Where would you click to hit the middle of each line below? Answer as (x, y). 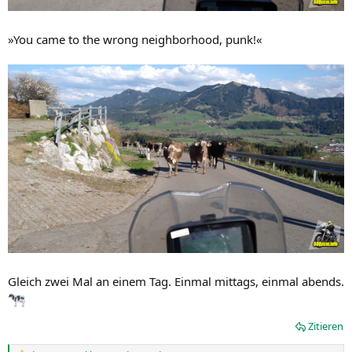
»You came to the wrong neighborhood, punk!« (135, 39)
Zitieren (326, 326)
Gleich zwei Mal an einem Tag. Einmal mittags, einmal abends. (176, 282)
